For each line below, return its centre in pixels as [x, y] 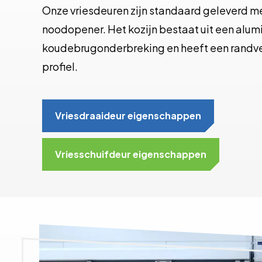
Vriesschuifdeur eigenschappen [131, 154]
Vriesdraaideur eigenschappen [128, 116]
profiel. [60, 66]
